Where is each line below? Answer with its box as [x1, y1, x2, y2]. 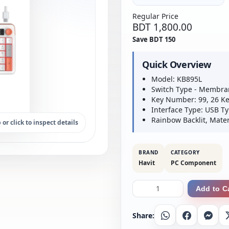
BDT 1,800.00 [132, 20, 192, 34]
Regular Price [132, 11, 178, 21]
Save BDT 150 [132, 35, 175, 44]
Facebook [186, 213, 218, 222]
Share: [132, 210, 154, 220]
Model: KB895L [151, 74, 202, 84]
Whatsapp [164, 213, 198, 222]
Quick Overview [142, 58, 211, 71]
